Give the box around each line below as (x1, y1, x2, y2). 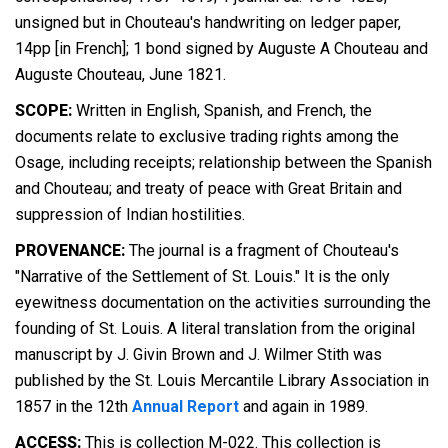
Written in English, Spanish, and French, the (76, 101, 372, 120)
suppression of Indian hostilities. (15, 205, 245, 224)
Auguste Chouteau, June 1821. (15, 65, 226, 84)
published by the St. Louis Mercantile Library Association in (15, 371, 429, 390)
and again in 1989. (239, 397, 368, 416)
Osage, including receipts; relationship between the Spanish (15, 153, 432, 172)
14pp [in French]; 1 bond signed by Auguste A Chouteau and (15, 39, 428, 58)
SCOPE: (15, 101, 76, 120)
